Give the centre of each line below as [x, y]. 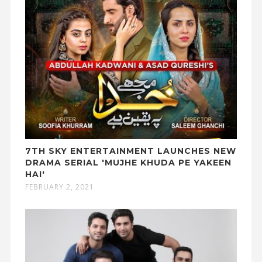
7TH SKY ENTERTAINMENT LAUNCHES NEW [130, 151]
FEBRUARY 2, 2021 [59, 187]
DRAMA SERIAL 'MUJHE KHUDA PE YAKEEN [128, 162]
